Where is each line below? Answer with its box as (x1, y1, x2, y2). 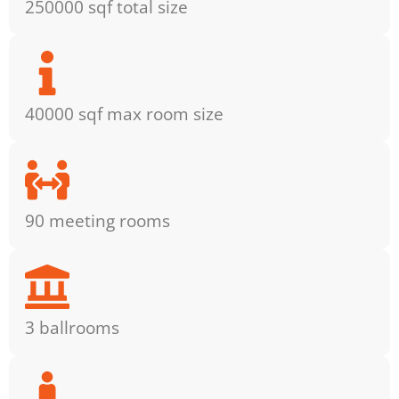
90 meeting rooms (24, 208, 170, 232)
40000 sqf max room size (24, 101, 224, 126)
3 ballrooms (24, 315, 119, 340)
